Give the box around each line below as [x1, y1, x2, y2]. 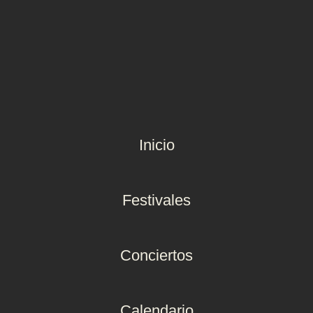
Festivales [122, 191, 191, 209]
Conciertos [120, 247, 193, 264]
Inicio [138, 136, 175, 154]
